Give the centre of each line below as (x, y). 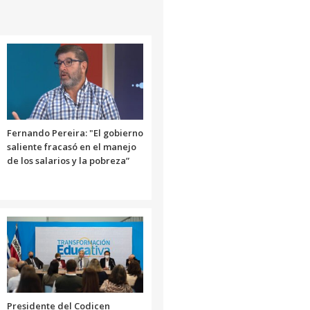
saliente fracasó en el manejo (71, 147)
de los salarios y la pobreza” (68, 161)
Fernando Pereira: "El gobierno (75, 133)
